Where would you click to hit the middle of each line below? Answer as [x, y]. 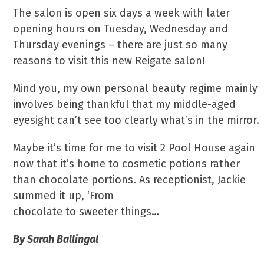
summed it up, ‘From [64, 196]
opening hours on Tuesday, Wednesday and [121, 29]
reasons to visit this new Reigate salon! [109, 61]
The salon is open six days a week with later [122, 13]
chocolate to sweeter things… [86, 212]
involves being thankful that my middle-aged [125, 104]
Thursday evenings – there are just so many [121, 45]
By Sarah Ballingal [56, 239]
